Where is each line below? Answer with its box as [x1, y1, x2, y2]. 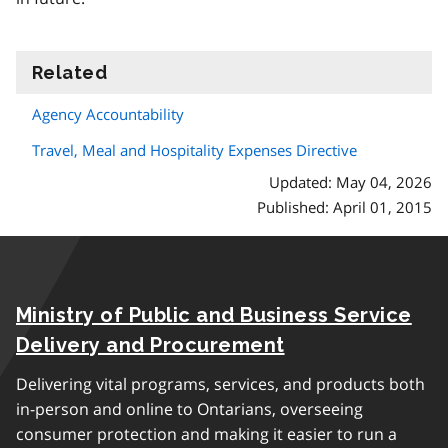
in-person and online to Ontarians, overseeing [16, 398, 363, 420]
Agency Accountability [32, 103, 184, 124]
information [107, 61, 219, 83]
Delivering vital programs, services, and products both [16, 373, 425, 395]
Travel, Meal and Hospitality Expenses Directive [32, 139, 357, 160]
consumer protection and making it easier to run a [16, 423, 397, 445]
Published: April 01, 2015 [257, 196, 432, 217]
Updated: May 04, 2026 [269, 171, 432, 192]
